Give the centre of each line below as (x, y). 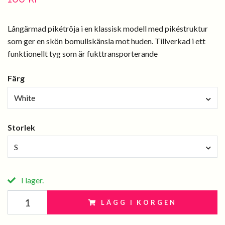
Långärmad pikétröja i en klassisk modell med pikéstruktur (108, 28)
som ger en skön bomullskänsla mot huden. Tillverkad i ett (106, 41)
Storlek (21, 127)
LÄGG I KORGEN (139, 203)
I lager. (32, 180)
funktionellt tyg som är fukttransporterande (83, 53)
